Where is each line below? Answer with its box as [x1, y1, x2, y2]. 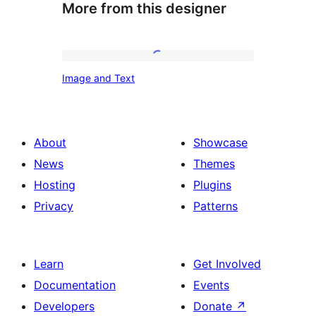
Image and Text [62, 72, 135, 85]
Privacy [34, 198, 73, 213]
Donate [193, 298, 236, 313]
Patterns [193, 198, 238, 213]
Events [193, 277, 229, 292]
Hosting [34, 177, 75, 192]
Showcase [193, 135, 248, 150]
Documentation [34, 277, 116, 292]
